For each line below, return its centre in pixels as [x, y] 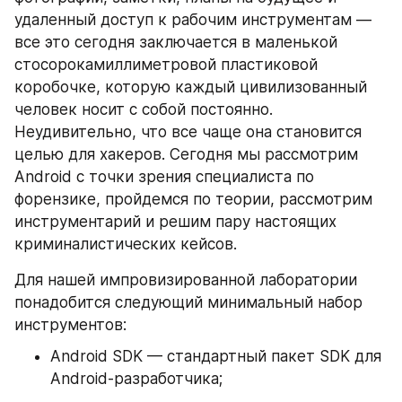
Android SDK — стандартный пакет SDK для [216, 356]
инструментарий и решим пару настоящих [175, 222]
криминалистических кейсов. [126, 244]
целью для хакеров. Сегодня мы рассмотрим [186, 154]
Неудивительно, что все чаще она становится [188, 132]
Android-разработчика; [136, 379]
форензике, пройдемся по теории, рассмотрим [193, 199]
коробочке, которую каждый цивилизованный [191, 87]
